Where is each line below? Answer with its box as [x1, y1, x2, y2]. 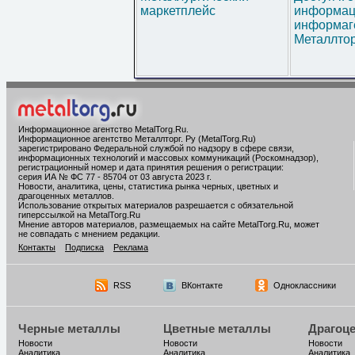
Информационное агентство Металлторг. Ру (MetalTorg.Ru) [18, 134, 256, 143]
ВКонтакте [181, 281, 223, 290]
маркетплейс [140, 4, 216, 17]
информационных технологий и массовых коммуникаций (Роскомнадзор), [18, 153, 319, 162]
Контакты [18, 242, 55, 252]
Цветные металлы [163, 322, 271, 335]
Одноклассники [273, 281, 336, 290]
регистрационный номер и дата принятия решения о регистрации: [18, 162, 284, 172]
